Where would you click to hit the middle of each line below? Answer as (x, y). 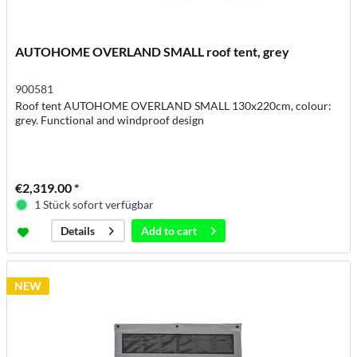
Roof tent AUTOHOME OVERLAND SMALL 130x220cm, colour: (174, 106)
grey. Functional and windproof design (110, 120)
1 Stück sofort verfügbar (94, 205)
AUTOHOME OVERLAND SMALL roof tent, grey (153, 52)
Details (78, 231)
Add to (158, 231)
